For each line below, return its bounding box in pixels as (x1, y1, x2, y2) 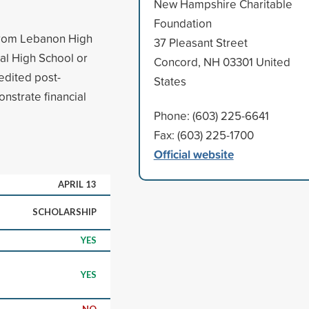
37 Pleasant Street (153, 34, 248, 50)
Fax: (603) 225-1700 (153, 126, 254, 143)
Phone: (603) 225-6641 (153, 107, 269, 123)
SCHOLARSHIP (32, 206, 97, 217)
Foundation (153, 14, 212, 31)
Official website (153, 145, 234, 163)
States (153, 72, 186, 89)
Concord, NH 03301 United (153, 53, 290, 70)
